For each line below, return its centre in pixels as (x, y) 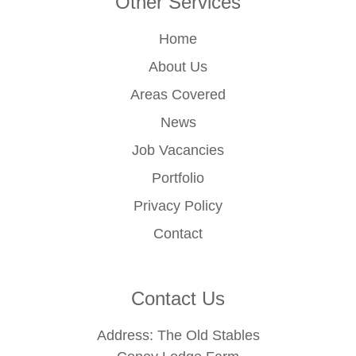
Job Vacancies (178, 151)
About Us (178, 67)
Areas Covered (178, 95)
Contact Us (178, 299)
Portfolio (178, 178)
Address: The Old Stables (178, 336)
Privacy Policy (178, 206)
